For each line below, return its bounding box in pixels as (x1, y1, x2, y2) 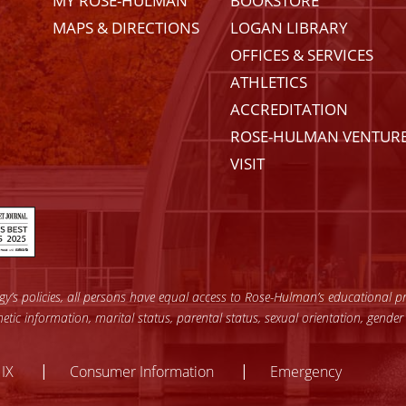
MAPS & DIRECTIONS (53, 17, 200, 39)
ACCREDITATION (229, 99, 348, 121)
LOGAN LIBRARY (229, 17, 348, 39)
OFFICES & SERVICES (229, 44, 373, 66)
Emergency (270, 362, 343, 382)
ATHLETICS (229, 72, 307, 93)
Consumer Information (70, 362, 215, 382)
